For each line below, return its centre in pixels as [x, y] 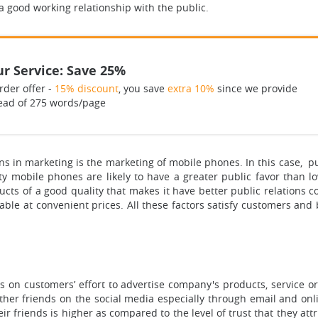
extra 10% [191, 88]
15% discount [86, 88]
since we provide [256, 88]
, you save [143, 88]
